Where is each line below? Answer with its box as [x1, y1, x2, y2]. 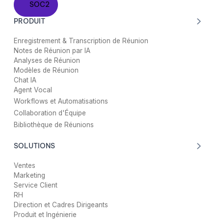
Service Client [13, 181, 57, 189]
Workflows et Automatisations [13, 97, 108, 106]
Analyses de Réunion [13, 56, 80, 64]
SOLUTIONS [13, 141, 55, 150]
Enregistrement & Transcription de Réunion [13, 36, 148, 45]
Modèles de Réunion [13, 66, 79, 74]
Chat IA [13, 76, 36, 84]
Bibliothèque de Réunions [13, 121, 94, 129]
